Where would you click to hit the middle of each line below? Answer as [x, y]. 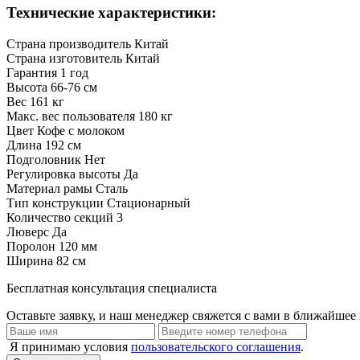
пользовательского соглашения [216, 346]
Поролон [31, 246]
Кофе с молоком [81, 130]
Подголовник [44, 159]
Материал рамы [49, 188]
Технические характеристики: [111, 13]
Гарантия [32, 72]
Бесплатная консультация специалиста [112, 288]
